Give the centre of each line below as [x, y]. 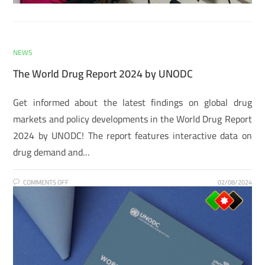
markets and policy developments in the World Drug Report [132, 119]
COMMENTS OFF [46, 182]
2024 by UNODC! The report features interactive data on [132, 135]
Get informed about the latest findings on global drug [132, 102]
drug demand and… [52, 152]
